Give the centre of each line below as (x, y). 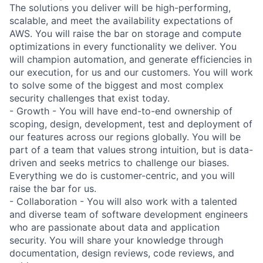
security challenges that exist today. (90, 98)
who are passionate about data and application (114, 227)
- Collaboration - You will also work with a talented (123, 201)
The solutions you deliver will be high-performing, (120, 7)
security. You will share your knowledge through (116, 240)
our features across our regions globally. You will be (125, 136)
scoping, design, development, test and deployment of (131, 124)
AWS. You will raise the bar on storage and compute (125, 33)
